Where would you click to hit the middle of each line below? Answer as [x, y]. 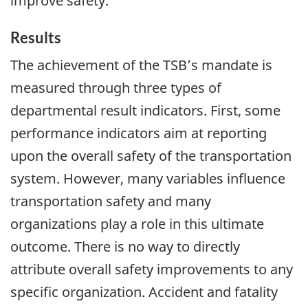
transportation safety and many [111, 201]
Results [36, 37]
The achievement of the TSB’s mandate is [141, 65]
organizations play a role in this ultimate [137, 224]
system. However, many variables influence [148, 179]
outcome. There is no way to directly [125, 247]
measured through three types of [116, 88]
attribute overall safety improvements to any [152, 269]
